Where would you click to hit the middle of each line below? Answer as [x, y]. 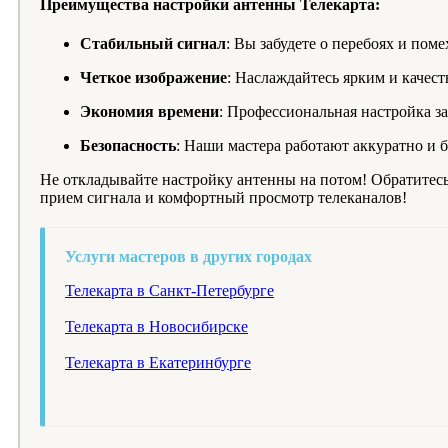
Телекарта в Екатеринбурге [158, 363]
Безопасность [128, 146]
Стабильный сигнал [153, 44]
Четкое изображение [153, 78]
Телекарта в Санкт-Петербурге [169, 291]
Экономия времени [149, 112]
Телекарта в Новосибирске [156, 327]
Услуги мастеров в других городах [188, 257]
